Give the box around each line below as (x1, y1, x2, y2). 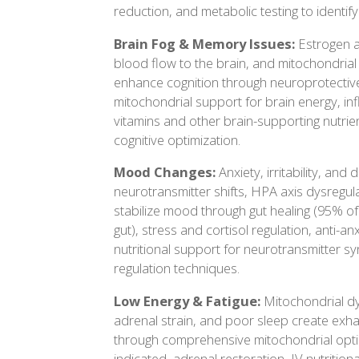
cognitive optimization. (114, 130, 240, 149)
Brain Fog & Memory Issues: (114, 34, 295, 53)
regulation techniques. (114, 259, 240, 278)
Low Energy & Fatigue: (114, 291, 260, 310)
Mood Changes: (114, 163, 216, 182)
